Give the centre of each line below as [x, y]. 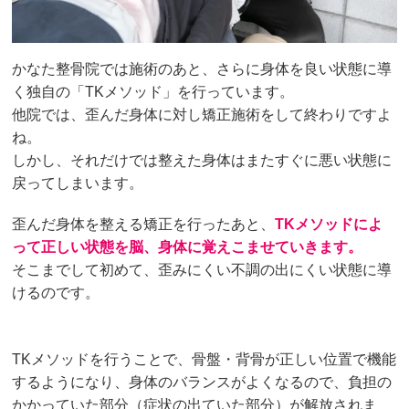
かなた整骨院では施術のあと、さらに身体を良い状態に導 [202, 69]
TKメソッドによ [329, 225]
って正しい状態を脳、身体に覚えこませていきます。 [188, 247]
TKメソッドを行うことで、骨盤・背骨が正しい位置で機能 [204, 360]
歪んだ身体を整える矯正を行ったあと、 [144, 225]
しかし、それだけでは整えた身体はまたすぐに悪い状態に [202, 161]
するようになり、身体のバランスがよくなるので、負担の [202, 383]
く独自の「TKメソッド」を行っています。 [153, 92]
